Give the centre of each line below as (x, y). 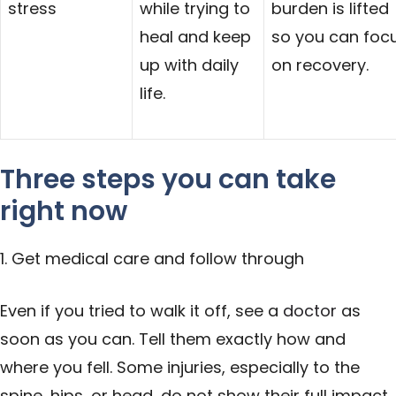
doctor (310, 310)
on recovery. (320, 65)
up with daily (189, 65)
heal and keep (195, 36)
